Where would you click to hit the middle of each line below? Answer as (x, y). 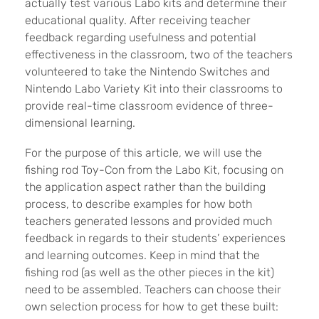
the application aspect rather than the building (145, 187)
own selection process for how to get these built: (152, 306)
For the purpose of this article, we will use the (143, 152)
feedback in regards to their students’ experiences (155, 238)
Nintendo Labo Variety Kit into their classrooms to (154, 88)
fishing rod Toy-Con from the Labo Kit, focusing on (154, 169)
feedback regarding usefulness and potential (141, 37)
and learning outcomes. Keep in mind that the (142, 255)
